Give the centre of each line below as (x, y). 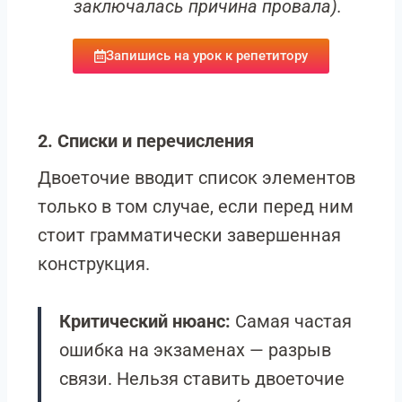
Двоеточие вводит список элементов (197, 178)
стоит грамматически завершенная (189, 235)
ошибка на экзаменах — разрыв (195, 350)
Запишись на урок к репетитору (207, 56)
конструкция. (94, 264)
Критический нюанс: (145, 321)
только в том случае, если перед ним (196, 206)
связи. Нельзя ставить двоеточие (202, 379)
